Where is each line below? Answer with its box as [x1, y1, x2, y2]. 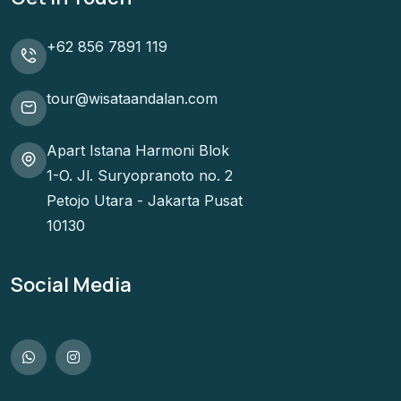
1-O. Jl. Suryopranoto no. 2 [47, 166, 233, 184]
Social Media [11, 270, 132, 298]
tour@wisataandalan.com [47, 89, 218, 107]
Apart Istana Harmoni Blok [47, 141, 229, 159]
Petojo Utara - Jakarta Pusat [47, 191, 243, 209]
